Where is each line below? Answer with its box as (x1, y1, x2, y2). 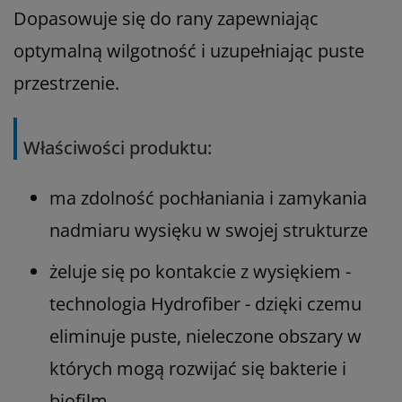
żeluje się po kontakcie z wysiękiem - (49, 258, 351, 284)
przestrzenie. (13, 70, 119, 95)
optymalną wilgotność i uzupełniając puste (13, 38, 364, 63)
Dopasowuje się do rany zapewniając (13, 5, 319, 31)
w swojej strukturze (206, 217, 368, 242)
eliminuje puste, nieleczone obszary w (49, 323, 362, 348)
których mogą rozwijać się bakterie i (49, 355, 346, 380)
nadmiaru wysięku (49, 217, 206, 242)
